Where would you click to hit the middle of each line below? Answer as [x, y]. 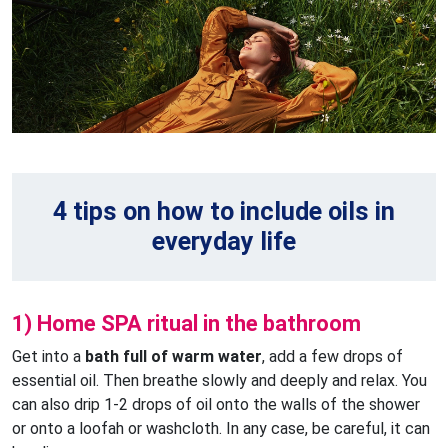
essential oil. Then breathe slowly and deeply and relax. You [219, 381]
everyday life [224, 242]
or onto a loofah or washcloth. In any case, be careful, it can [221, 429]
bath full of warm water [173, 357]
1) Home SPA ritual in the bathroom [186, 324]
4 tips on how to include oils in [224, 212]
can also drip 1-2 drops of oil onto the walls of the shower [216, 405]
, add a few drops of [332, 357]
